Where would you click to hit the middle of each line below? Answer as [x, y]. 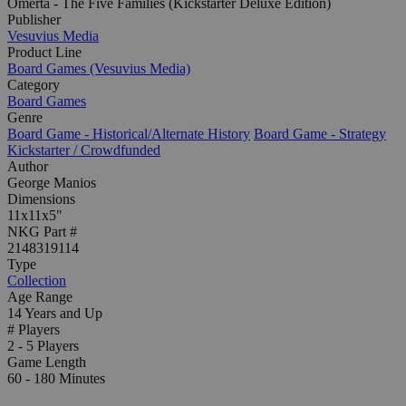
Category [34, 85]
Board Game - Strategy [320, 134]
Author [28, 167]
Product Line [44, 53]
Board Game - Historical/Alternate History [129, 134]
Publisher [34, 20]
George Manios [52, 183]
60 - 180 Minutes [56, 379]
